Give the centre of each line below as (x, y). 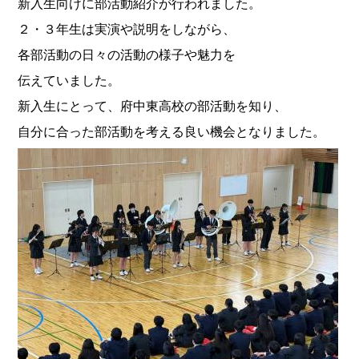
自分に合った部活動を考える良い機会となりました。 (172, 131)
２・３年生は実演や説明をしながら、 (127, 29)
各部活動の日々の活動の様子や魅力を (127, 54)
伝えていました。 (69, 80)
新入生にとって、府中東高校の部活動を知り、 (153, 106)
